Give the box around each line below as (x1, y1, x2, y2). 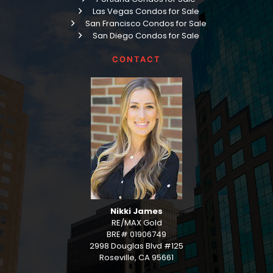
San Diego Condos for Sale (92, 29, 199, 41)
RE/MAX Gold (111, 217, 162, 229)
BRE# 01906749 (107, 229, 166, 240)
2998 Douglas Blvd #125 (90, 240, 183, 252)
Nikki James (110, 205, 163, 217)
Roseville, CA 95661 (99, 252, 174, 263)
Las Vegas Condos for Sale (92, 5, 199, 17)
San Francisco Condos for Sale (85, 17, 207, 29)
